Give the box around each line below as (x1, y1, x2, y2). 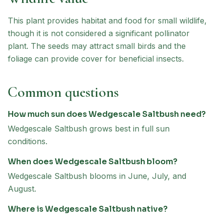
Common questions (8, 83, 119, 101)
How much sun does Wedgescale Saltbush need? (8, 109, 206, 119)
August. (8, 184, 36, 194)
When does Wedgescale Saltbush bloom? (8, 156, 177, 167)
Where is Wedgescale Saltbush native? (8, 204, 168, 214)
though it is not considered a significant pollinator (8, 28, 190, 38)
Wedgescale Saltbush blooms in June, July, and (8, 171, 186, 181)
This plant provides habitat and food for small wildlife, (8, 16, 207, 25)
